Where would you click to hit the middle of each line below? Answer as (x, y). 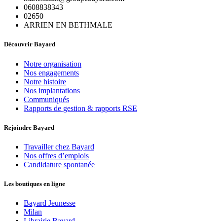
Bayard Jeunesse (50, 203)
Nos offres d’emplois (56, 156)
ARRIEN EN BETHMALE (68, 25)
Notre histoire (45, 81)
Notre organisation (53, 64)
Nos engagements (51, 73)
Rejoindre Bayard (29, 127)
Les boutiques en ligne (35, 184)
